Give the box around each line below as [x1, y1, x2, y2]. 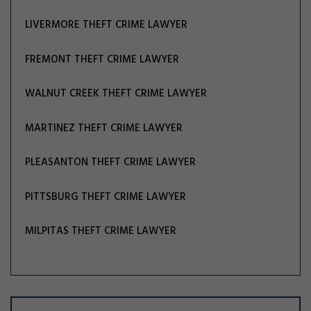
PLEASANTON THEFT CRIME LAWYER [25, 154, 196, 171]
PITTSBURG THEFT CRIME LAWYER [25, 188, 187, 205]
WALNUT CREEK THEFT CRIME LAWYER [25, 85, 208, 103]
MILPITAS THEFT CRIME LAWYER [25, 223, 177, 240]
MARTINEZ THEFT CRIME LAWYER [25, 119, 183, 137]
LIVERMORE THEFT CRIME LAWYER [25, 17, 188, 34]
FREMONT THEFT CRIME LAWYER [25, 51, 180, 68]
